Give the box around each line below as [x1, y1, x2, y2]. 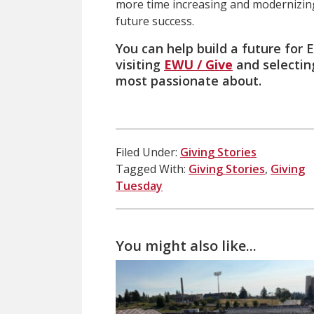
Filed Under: [116, 144, 177, 160]
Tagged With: [116, 161, 186, 177]
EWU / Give [164, 55, 233, 73]
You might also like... [116, 235, 257, 255]
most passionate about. [116, 71, 261, 89]
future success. [116, 13, 194, 29]
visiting [116, 55, 164, 73]
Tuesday [116, 177, 163, 193]
